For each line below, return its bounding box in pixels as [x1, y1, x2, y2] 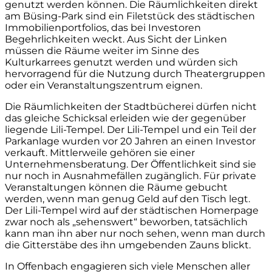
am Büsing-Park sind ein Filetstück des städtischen [5, 10, 255, 22]
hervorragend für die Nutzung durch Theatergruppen [5, 68, 265, 80]
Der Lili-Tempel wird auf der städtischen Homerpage [5, 205, 259, 217]
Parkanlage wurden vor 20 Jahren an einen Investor [5, 135, 256, 148]
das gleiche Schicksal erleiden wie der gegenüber [5, 112, 246, 124]
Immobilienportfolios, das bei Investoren [5, 22, 201, 34]
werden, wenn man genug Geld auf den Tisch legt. [5, 193, 250, 205]
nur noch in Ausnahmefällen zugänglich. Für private [5, 170, 256, 182]
